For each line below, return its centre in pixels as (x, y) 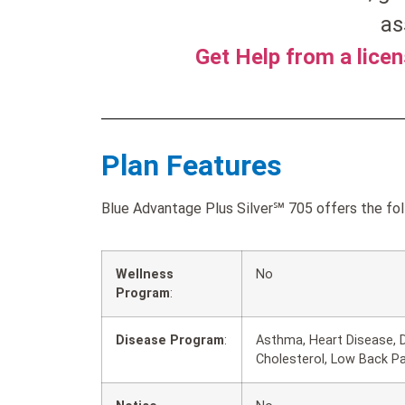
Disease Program (170, 341)
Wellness (145, 275)
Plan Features (192, 165)
